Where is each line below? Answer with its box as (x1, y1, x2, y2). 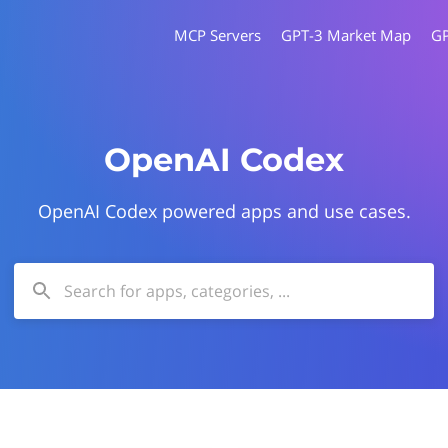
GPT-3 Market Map (281, 25, 411, 45)
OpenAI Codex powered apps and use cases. (37, 199, 411, 223)
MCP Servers (174, 25, 261, 45)
